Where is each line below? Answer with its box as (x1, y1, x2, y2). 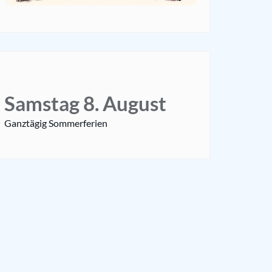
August (103, 92, 166, 116)
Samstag (4, 92, 80, 116)
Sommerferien (49, 117, 107, 129)
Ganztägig (4, 117, 47, 129)
